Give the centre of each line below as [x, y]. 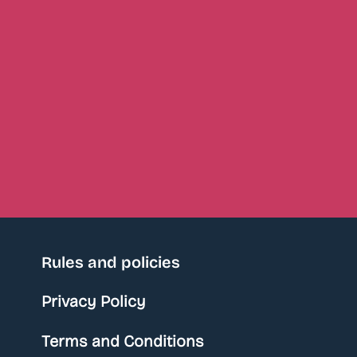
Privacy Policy [93, 302]
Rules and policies [110, 263]
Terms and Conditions [122, 341]
